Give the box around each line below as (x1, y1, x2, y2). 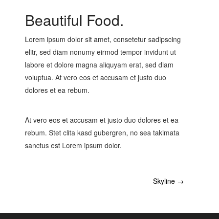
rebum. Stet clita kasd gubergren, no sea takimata (25, 128, 179, 138)
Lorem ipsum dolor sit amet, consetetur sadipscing (25, 34, 181, 44)
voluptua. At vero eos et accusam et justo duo (25, 72, 166, 83)
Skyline (153, 176, 177, 186)
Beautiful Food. (25, 9, 124, 31)
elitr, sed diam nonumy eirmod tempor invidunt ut (25, 47, 176, 57)
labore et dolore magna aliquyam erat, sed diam (25, 60, 174, 70)
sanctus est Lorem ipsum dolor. (25, 140, 122, 151)
